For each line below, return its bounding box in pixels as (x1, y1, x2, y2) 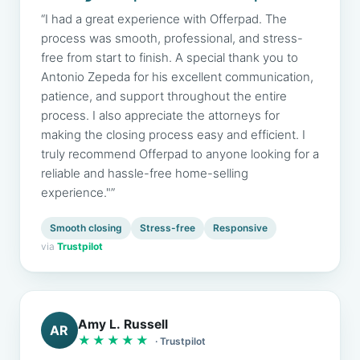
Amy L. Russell (78, 316, 168, 332)
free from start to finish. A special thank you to (41, 50, 298, 65)
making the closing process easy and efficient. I (41, 127, 305, 142)
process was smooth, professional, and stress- (41, 31, 303, 46)
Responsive (213, 222, 268, 234)
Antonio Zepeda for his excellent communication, (41, 69, 313, 84)
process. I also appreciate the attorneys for (41, 108, 280, 123)
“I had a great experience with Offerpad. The (41, 11, 287, 27)
